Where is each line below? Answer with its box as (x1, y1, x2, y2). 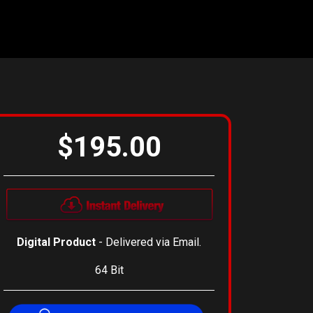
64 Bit (94, 263, 124, 277)
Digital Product (17, 235, 96, 249)
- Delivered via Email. (96, 235, 201, 249)
